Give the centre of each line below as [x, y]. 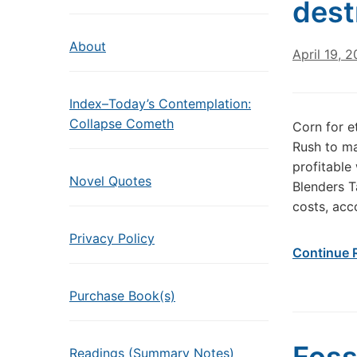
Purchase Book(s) [122, 296]
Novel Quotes [110, 181]
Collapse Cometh [122, 124]
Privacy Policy [112, 238]
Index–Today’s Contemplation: [160, 104]
